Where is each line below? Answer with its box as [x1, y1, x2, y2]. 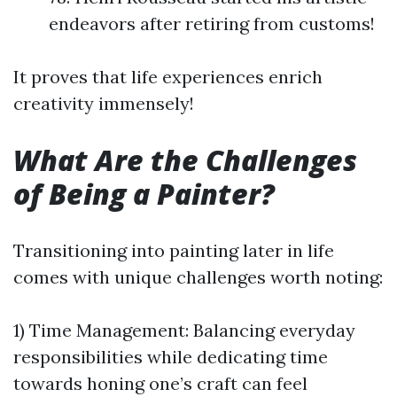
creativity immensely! [13, 92, 194, 114]
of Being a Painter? [13, 175, 275, 213]
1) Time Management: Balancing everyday [13, 319, 355, 341]
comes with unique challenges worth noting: [13, 266, 383, 288]
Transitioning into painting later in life [13, 239, 334, 261]
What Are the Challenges [13, 141, 357, 179]
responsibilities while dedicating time [13, 346, 328, 368]
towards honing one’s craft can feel [13, 372, 307, 394]
